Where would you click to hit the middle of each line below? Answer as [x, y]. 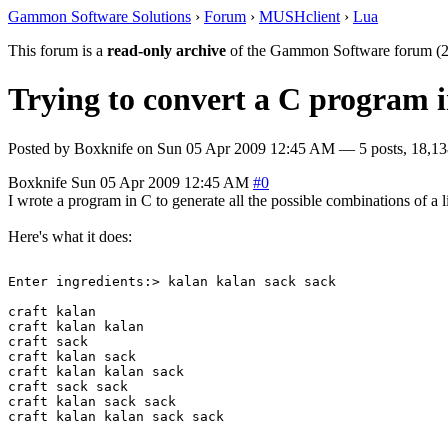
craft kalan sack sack [96, 401]
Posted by [41, 148]
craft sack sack [72, 386]
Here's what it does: [70, 236]
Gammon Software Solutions [99, 16]
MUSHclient [299, 16]
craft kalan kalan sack [100, 371]
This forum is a [57, 50]
